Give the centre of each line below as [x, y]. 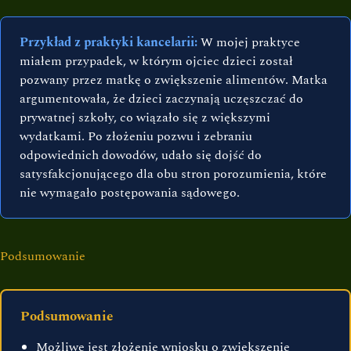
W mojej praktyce [249, 43]
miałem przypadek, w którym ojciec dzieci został [156, 62]
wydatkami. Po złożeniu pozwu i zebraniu [136, 137]
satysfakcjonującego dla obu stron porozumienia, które [173, 174]
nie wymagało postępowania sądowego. [130, 193]
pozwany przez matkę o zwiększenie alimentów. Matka [174, 80]
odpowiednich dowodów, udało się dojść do [141, 156]
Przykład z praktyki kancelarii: [109, 43]
